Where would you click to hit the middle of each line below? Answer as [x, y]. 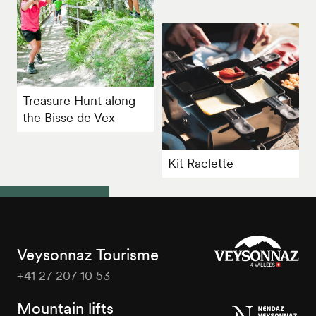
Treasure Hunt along [79, 100]
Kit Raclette [200, 163]
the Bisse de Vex [69, 117]
